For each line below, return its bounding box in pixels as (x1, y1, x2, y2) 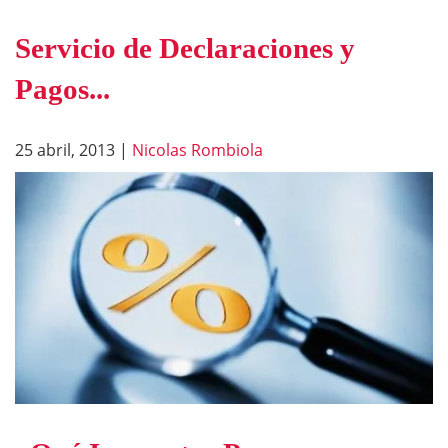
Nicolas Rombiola (132, 139, 263, 162)
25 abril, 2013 (15, 139, 115, 162)
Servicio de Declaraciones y (15, 32, 355, 65)
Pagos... (15, 73, 110, 106)
